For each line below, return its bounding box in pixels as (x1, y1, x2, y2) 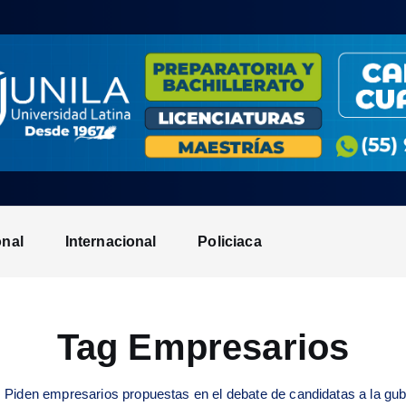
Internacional (64, 234, 157, 250)
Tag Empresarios (56, 327, 350, 368)
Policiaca (198, 234, 262, 250)
